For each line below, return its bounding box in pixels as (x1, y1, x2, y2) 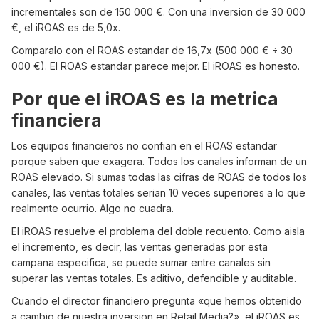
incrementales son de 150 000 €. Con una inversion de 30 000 (11, 6, 305, 19)
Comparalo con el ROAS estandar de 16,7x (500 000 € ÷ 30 (11, 44, 293, 57)
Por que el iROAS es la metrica (11, 88, 278, 110)
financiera (11, 110, 102, 132)
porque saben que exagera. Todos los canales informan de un (11, 155, 307, 168)
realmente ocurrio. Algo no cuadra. (11, 202, 174, 215)
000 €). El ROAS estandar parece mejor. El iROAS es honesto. (11, 60, 300, 73)
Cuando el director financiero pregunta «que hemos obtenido (11, 295, 302, 308)
